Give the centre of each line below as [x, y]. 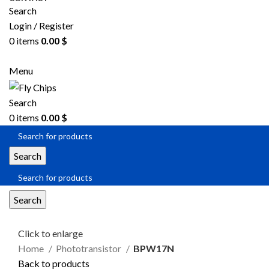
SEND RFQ [134, 57]
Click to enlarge [50, 234]
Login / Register [41, 26]
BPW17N [154, 249]
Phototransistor [89, 249]
